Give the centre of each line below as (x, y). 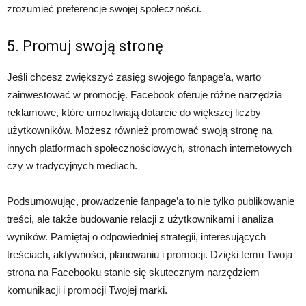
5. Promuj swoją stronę (85, 46)
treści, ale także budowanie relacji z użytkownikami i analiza (140, 219)
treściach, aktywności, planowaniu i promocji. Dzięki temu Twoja (150, 254)
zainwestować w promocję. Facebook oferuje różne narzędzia (144, 95)
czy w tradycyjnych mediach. (72, 166)
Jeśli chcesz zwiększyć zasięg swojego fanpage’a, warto (134, 77)
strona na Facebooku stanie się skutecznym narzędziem (133, 272)
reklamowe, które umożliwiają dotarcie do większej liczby (134, 112)
